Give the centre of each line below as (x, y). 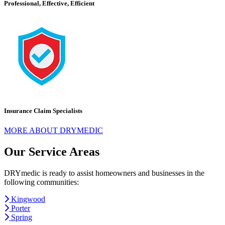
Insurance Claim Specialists (43, 111)
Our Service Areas (52, 152)
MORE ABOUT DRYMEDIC (53, 131)
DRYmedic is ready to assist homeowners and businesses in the (104, 173)
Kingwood (28, 199)
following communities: (41, 182)
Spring (22, 217)
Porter (21, 208)
